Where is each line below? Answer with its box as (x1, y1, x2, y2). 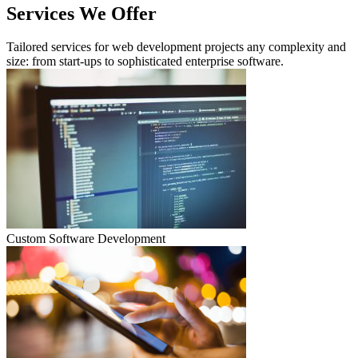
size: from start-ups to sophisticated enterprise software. (6, 54, 284, 69)
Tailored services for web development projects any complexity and (6, 40, 346, 54)
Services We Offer (6, 2, 157, 24)
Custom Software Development (6, 232, 165, 246)
